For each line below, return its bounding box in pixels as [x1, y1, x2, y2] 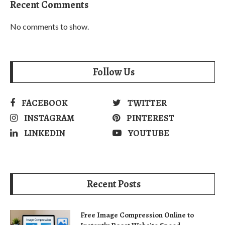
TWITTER [128, 96, 167, 109]
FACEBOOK [22, 96, 68, 109]
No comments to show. [10, 21, 89, 31]
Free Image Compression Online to [80, 209, 194, 220]
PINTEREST [127, 111, 174, 124]
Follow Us [93, 65, 135, 79]
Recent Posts [87, 177, 141, 191]
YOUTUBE [128, 127, 169, 139]
